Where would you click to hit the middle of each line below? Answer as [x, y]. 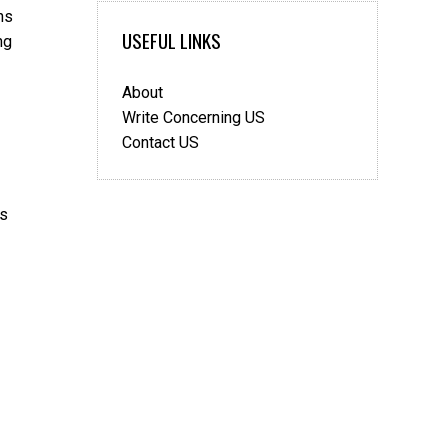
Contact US [160, 142]
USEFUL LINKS [171, 40]
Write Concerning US [193, 117]
